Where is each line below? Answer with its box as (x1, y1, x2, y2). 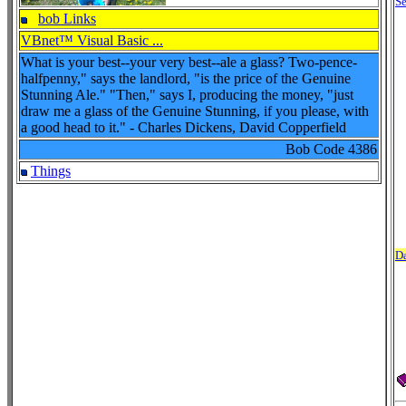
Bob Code (285, 141, 348, 157)
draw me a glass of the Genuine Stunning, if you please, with (21, 103, 369, 119)
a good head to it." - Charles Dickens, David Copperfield (21, 120, 346, 135)
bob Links (38, 11, 96, 26)
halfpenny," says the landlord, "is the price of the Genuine (21, 71, 351, 86)
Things (31, 163, 71, 179)
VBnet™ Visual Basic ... (21, 33, 163, 48)
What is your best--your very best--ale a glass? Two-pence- (21, 54, 357, 70)
